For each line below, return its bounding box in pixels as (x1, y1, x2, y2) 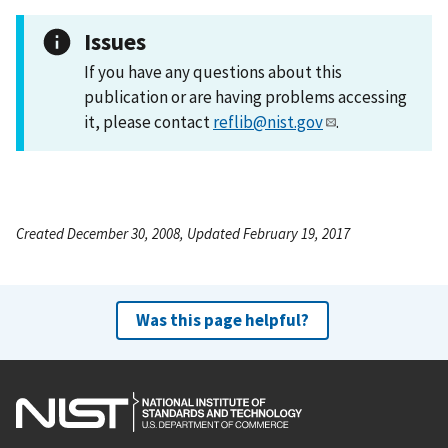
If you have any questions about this (84, 60, 342, 83)
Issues (84, 26, 146, 56)
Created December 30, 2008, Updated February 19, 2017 (16, 223, 350, 243)
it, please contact (84, 110, 213, 133)
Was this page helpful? (135, 308, 309, 331)
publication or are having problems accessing (84, 85, 407, 108)
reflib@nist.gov (213, 110, 323, 133)
